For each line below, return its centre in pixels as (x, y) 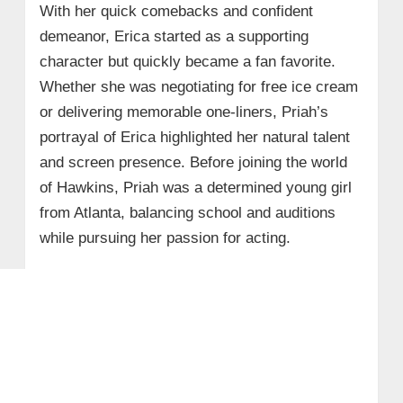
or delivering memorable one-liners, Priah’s (184, 112)
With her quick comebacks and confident (176, 11)
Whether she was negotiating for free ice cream (198, 86)
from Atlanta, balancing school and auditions (187, 212)
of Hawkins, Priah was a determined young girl (195, 187)
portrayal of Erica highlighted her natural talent (194, 137)
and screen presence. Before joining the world (193, 162)
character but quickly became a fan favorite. (187, 61)
